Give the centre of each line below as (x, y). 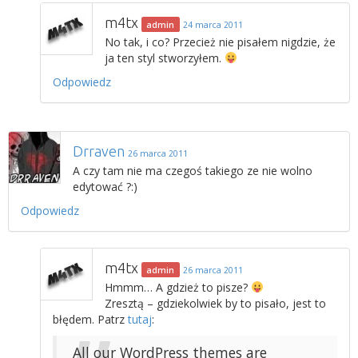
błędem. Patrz (90, 319)
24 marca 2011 (213, 24)
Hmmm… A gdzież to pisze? (178, 287)
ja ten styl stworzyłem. (165, 58)
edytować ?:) (105, 186)
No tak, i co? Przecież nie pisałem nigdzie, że (220, 42)
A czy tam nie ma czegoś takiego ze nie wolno (193, 170)
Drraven (99, 151)
